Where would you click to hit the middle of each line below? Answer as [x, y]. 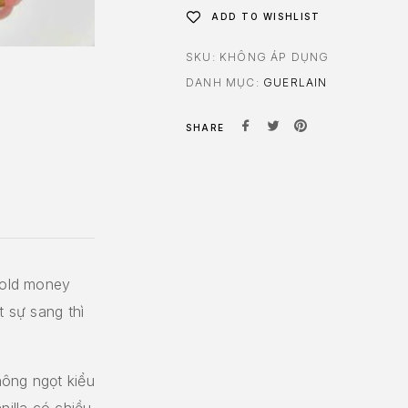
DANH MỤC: [224, 82]
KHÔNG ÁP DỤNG [275, 56]
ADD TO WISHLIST [266, 16]
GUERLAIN [296, 82]
